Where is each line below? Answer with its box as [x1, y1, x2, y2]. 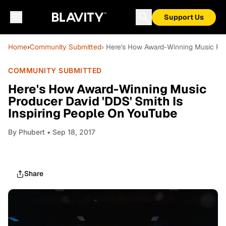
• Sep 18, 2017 [45, 128, 95, 136]
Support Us [164, 13, 204, 22]
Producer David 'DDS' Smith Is [8, 93, 183, 109]
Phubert [19, 128, 45, 136]
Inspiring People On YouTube [8, 105, 178, 121]
